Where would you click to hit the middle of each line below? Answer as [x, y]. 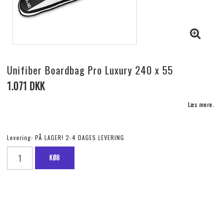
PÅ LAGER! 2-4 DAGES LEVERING [80, 137]
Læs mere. [201, 104]
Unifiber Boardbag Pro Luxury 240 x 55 [90, 70]
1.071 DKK [26, 86]
